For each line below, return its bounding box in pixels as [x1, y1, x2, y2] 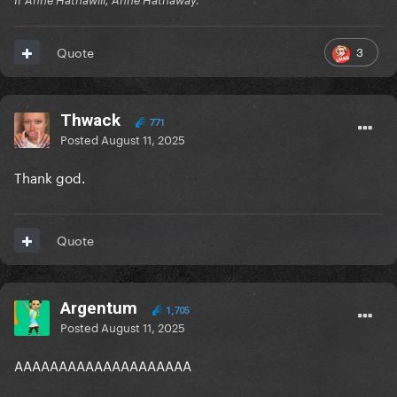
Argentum [60, 298, 137, 319]
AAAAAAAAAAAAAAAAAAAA [14, 354, 191, 376]
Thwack [60, 110, 121, 131]
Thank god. [14, 166, 89, 188]
